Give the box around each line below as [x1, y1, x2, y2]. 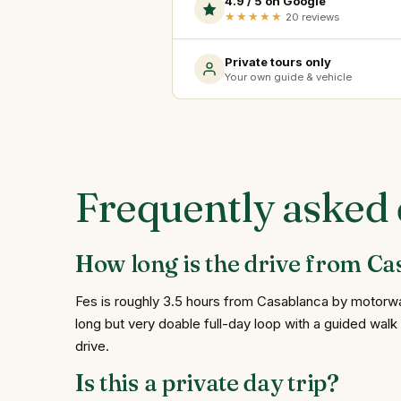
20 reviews [283, 11, 339, 24]
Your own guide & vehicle [225, 71, 352, 84]
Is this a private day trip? [75, 368, 339, 397]
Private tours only [225, 54, 331, 69]
